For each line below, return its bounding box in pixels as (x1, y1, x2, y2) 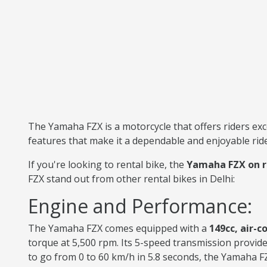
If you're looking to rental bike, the (28, 158, 187, 171)
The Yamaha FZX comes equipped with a (28, 222, 207, 235)
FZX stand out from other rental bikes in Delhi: (28, 172, 235, 185)
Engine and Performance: (28, 193, 252, 219)
